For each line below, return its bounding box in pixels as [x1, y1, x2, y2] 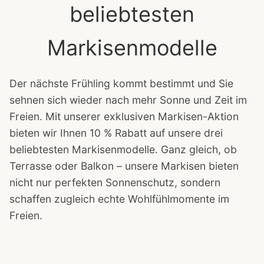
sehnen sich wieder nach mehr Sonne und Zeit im [9, 94, 247, 107]
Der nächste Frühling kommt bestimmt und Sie [9, 77, 233, 90]
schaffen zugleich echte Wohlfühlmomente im [9, 193, 229, 206]
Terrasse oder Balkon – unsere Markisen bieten [9, 160, 239, 173]
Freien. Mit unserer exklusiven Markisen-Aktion [9, 110, 239, 123]
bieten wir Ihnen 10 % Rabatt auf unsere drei [9, 127, 223, 140]
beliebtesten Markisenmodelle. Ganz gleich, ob [9, 143, 237, 156]
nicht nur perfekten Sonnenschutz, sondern [9, 176, 220, 189]
